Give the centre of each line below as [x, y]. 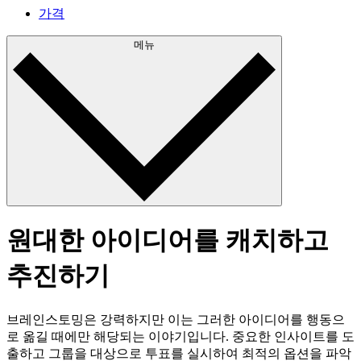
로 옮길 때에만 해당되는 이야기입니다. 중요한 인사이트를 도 [180, 336]
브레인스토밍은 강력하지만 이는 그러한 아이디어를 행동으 [176, 319]
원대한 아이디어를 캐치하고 [168, 241]
